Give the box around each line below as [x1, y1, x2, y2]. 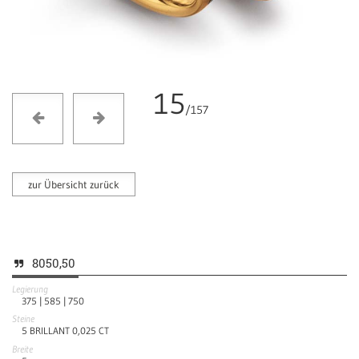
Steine [12, 313, 34, 325]
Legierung [12, 282, 48, 295]
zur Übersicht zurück [28, 178, 120, 191]
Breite [12, 342, 33, 355]
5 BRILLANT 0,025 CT [22, 325, 109, 337]
